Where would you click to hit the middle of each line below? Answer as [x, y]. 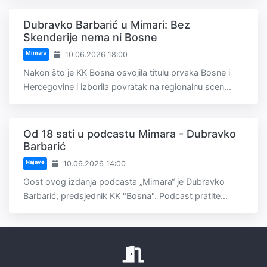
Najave [35, 162]
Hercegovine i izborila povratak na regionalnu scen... [127, 87]
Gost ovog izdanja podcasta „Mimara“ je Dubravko [124, 182]
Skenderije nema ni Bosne [90, 38]
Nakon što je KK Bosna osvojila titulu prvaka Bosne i [127, 73]
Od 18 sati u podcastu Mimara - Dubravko [130, 134]
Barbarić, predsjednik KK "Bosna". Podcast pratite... [125, 196]
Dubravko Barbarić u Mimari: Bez [107, 25]
